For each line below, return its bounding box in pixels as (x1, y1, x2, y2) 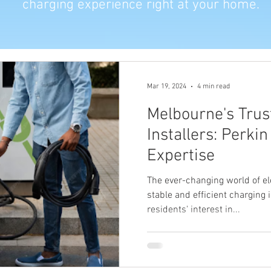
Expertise (147, 146, 215, 167)
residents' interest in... (147, 204, 240, 217)
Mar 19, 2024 (147, 82, 186, 91)
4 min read (197, 82, 230, 91)
